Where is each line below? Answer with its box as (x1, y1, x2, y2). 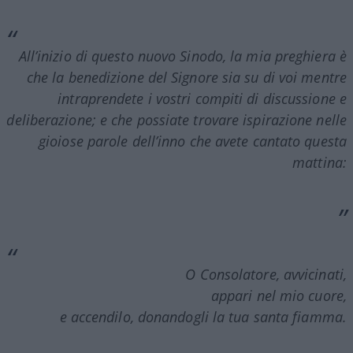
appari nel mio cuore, (210, 285, 347, 305)
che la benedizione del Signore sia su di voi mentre (26, 67, 347, 87)
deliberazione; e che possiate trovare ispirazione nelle (6, 110, 347, 129)
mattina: (292, 152, 347, 172)
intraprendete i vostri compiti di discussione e (58, 88, 347, 108)
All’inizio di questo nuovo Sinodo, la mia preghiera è (18, 46, 347, 65)
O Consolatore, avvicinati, (185, 264, 347, 284)
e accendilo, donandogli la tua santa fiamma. (59, 307, 347, 326)
